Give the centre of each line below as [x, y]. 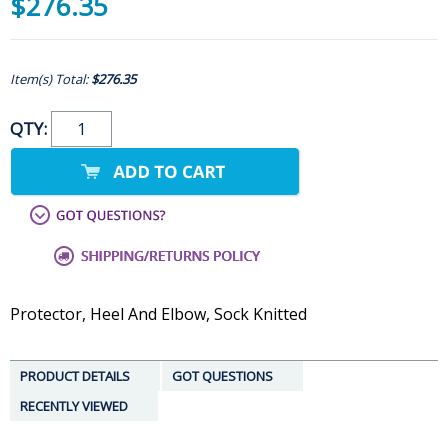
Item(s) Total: [50, 79]
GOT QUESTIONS [222, 376]
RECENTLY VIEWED [74, 406]
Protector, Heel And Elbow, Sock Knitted [158, 314]
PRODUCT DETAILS [75, 376]
